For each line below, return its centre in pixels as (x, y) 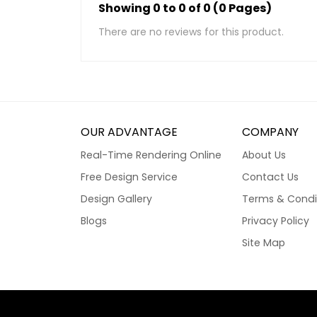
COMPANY (270, 132)
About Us (264, 155)
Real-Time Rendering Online (151, 155)
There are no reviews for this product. (191, 31)
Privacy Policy (276, 220)
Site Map (264, 242)
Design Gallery (116, 198)
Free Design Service (129, 177)
